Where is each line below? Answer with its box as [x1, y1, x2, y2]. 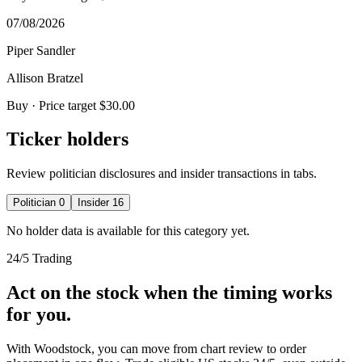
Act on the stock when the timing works [6, 282, 332, 304]
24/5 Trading [6, 251, 72, 266]
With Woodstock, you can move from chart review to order [6, 342, 306, 356]
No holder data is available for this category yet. [6, 224, 250, 238]
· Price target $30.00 [28, 98, 135, 112]
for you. [6, 304, 71, 326]
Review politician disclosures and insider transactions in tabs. [6, 166, 317, 181]
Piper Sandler [6, 43, 75, 57]
